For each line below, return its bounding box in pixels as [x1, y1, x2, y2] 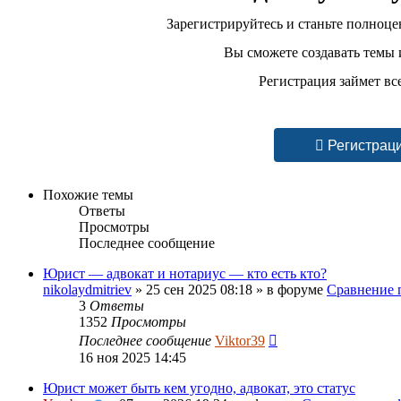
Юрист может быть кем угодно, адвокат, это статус [43, 380, 355, 396]
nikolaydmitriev [43, 281, 132, 297]
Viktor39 [215, 332, 265, 348]
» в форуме [252, 281, 327, 297]
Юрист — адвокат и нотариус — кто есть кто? [43, 265, 327, 281]
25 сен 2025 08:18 [146, 281, 252, 297]
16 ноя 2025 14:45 [79, 349, 186, 365]
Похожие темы [43, 186, 133, 202]
